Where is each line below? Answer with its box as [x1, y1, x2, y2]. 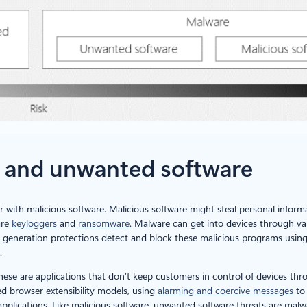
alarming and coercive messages [158, 285, 293, 296]
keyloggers [12, 218, 57, 229]
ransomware [78, 218, 130, 229]
